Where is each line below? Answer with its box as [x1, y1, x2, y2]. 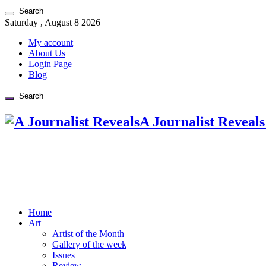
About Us [28, 48, 65, 58]
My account [28, 37, 73, 47]
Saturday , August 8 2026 [5, 17, 100, 27]
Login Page [28, 59, 72, 69]
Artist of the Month [52, 228, 124, 239]
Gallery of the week [52, 239, 126, 249]
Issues [52, 249, 75, 260]
